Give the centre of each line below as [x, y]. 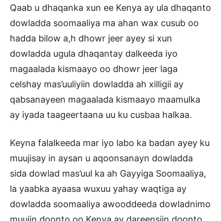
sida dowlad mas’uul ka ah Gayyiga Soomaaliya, [108, 174]
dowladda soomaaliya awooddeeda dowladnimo [110, 204]
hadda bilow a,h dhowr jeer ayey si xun [91, 38]
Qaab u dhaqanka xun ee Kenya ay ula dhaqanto [110, 8]
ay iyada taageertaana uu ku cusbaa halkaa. [101, 115]
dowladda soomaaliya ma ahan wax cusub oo [104, 23]
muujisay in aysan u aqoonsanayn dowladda [101, 158]
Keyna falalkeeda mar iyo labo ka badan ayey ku [110, 143]
